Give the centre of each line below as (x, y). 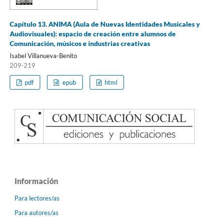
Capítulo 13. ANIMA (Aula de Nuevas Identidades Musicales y (105, 24)
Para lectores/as (37, 198)
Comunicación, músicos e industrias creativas (80, 43)
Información (36, 181)
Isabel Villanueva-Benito (43, 55)
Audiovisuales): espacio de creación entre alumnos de (93, 33)
